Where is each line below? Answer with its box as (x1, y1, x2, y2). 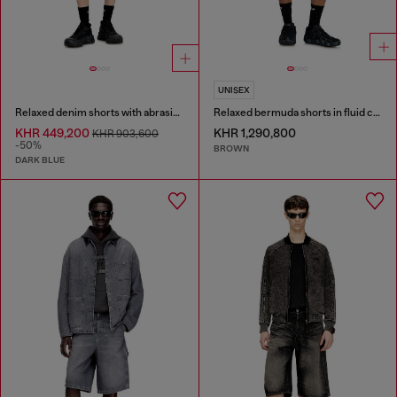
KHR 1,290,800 (213, 125, 296, 140)
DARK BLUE (15, 154, 65, 167)
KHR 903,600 (92, 127, 159, 140)
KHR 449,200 (15, 125, 92, 140)
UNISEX (217, 84, 250, 95)
